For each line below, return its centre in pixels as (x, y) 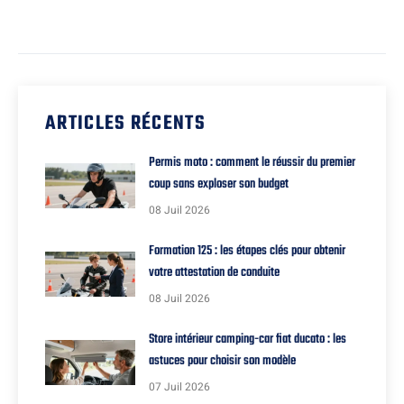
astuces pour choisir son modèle (222, 362)
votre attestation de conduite (214, 273)
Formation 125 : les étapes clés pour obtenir (247, 252)
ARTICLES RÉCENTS (125, 124)
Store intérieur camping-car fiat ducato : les (248, 340)
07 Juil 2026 (179, 387)
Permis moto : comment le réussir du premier (252, 163)
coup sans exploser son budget (219, 185)
